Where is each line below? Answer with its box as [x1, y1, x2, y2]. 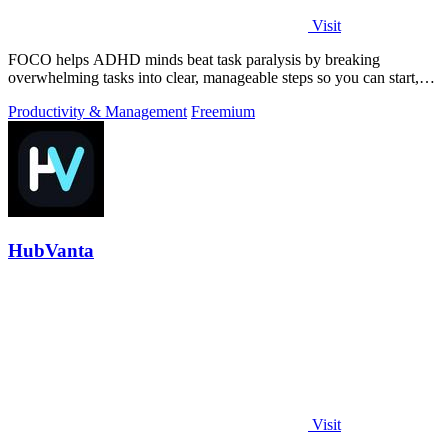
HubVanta [8, 239, 94, 261]
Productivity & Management [8, 102, 187, 120]
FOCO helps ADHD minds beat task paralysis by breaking [8, 50, 380, 68]
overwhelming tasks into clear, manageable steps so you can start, [8, 68, 419, 86]
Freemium [191, 102, 255, 120]
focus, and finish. [8, 86, 116, 104]
